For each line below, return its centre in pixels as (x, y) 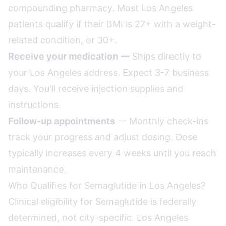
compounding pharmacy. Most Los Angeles (100, 8)
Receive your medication (63, 56)
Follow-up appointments (62, 121)
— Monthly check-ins (162, 121)
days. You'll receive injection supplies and (96, 89)
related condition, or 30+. (63, 40)
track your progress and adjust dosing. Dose (103, 137)
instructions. (35, 105)
